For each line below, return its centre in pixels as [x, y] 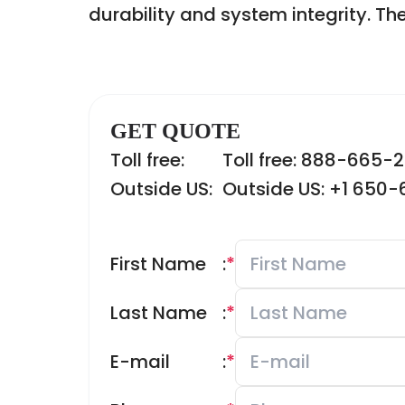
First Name [158, 264]
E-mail [140, 362]
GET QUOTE [175, 131]
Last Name [159, 313]
